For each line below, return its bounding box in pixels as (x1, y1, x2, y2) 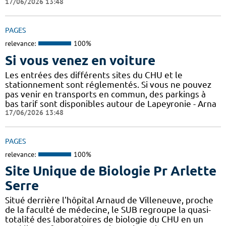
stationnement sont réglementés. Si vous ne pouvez (5, 79, 211, 89)
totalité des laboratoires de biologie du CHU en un (5, 214, 203, 224)
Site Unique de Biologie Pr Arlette (5, 163, 216, 179)
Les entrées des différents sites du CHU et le (5, 70, 183, 80)
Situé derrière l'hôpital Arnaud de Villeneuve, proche (5, 195, 213, 205)
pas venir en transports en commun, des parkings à (5, 89, 206, 99)
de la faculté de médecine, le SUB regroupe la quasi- (5, 205, 211, 215)
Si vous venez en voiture (5, 52, 155, 68)
